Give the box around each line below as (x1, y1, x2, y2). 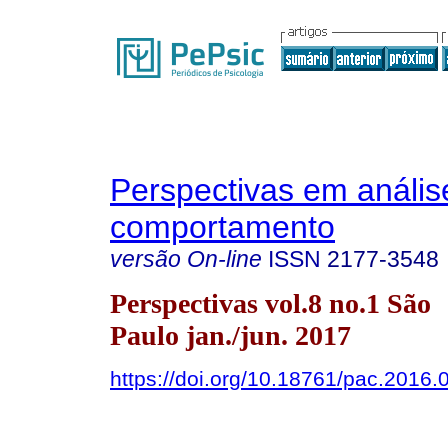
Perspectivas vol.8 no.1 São (110, 287, 431, 319)
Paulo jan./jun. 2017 (110, 319, 351, 351)
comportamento (110, 209, 335, 245)
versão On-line (110, 246, 262, 272)
